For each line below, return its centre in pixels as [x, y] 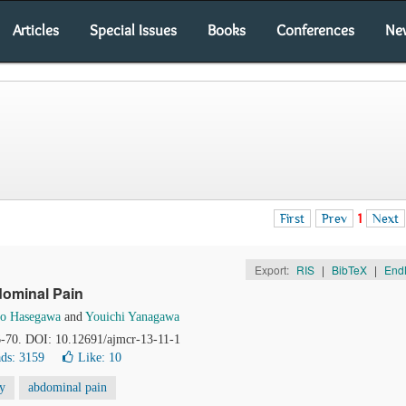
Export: [273, 270]
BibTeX [349, 270]
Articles [36, 30]
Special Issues [133, 30]
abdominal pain [68, 387]
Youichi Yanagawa [132, 317]
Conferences [315, 30]
